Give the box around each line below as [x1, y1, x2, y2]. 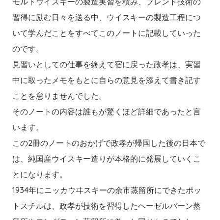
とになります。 [12, 169, 67, 180]
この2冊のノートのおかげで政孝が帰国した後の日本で [12, 138, 205, 148]
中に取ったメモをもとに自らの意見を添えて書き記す [12, 75, 201, 85]
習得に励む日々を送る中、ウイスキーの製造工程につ [12, 12, 201, 23]
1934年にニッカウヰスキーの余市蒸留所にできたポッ [12, 185, 201, 195]
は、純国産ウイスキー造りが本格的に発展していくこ [12, 154, 201, 164]
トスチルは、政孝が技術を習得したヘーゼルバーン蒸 [12, 201, 201, 211]
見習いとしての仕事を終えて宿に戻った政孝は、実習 [12, 59, 201, 70]
